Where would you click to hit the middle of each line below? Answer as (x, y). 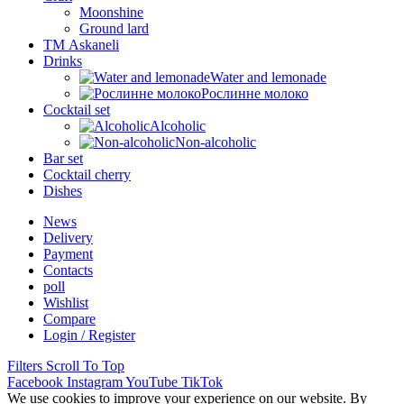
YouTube (151, 382)
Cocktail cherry (87, 175)
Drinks (63, 61)
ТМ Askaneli (81, 45)
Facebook (35, 382)
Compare (69, 319)
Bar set (63, 159)
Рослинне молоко (255, 94)
